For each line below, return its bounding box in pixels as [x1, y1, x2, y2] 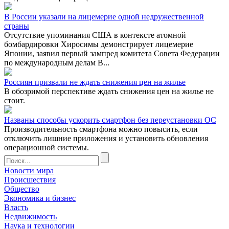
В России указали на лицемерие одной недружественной [4, 12, 204, 21]
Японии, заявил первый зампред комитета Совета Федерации [4, 49, 220, 58]
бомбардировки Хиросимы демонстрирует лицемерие [4, 39, 193, 49]
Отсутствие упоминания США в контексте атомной [4, 30, 186, 39]
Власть [4, 202, 28, 212]
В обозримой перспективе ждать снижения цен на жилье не [4, 86, 214, 96]
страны [4, 21, 29, 30]
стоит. [4, 96, 25, 105]
